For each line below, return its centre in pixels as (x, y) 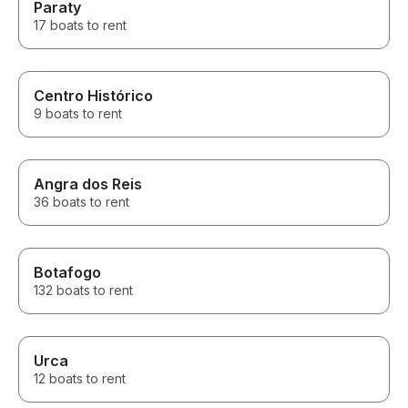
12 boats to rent (80, 379)
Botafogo (67, 273)
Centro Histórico (93, 96)
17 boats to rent (80, 25)
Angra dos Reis (88, 184)
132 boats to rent (83, 291)
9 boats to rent (78, 114)
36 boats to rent (82, 202)
